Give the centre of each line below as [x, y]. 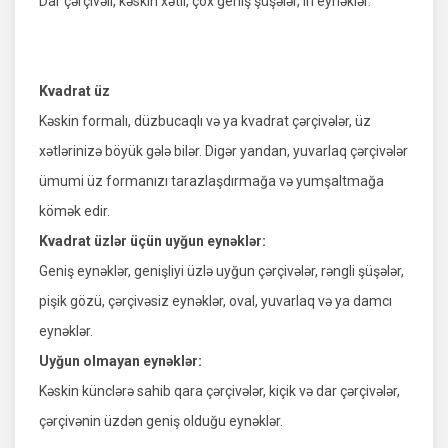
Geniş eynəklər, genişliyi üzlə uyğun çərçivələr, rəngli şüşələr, [221, 271]
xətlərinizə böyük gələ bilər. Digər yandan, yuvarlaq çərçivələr [223, 151]
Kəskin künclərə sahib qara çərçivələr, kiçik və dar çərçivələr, [219, 391]
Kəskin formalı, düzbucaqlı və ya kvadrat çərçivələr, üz [205, 121]
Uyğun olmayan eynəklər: [120, 361]
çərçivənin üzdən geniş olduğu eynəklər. [161, 421]
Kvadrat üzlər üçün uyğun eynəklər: [152, 241]
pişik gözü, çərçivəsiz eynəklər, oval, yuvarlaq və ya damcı [215, 301]
